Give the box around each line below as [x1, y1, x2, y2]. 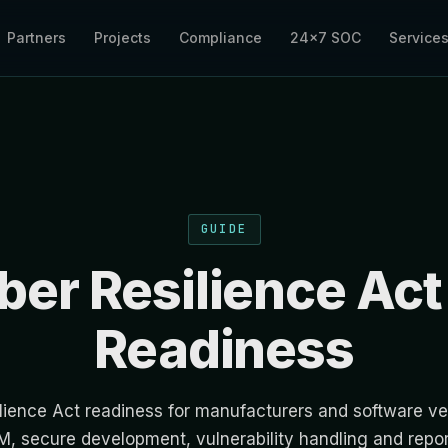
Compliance [179, 29, 263, 46]
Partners [7, 29, 67, 46]
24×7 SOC [290, 29, 362, 46]
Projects [94, 29, 152, 46]
